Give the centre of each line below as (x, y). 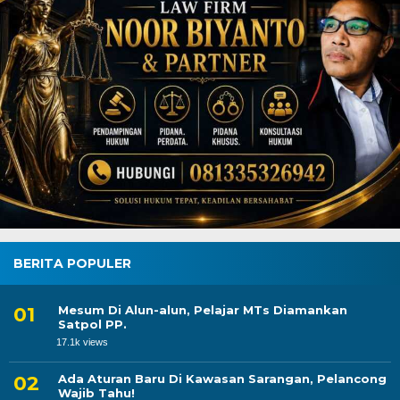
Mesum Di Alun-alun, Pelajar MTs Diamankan (203, 309)
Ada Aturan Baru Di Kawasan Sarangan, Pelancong (222, 378)
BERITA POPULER (72, 263)
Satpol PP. (92, 324)
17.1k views (82, 342)
